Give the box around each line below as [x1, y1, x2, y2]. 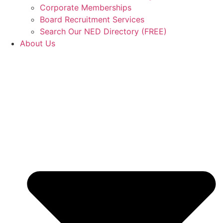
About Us [20, 38, 55, 49]
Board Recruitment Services [40, 14, 144, 25]
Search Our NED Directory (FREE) [40, 26, 167, 37]
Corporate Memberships [40, 2, 131, 13]
